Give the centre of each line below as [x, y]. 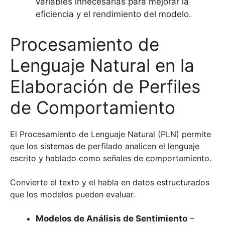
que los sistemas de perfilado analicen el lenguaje [105, 146]
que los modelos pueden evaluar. [73, 194]
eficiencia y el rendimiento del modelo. [114, 14]
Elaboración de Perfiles [105, 86]
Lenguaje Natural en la [102, 65]
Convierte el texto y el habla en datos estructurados [110, 182]
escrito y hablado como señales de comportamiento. [111, 158]
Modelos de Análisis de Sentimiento [111, 218]
